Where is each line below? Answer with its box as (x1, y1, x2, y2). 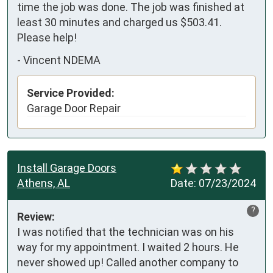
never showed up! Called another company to (17, 255, 238, 269)
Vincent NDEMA (23, 54, 101, 66)
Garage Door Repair (27, 101, 121, 115)
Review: (17, 210, 55, 223)
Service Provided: (27, 86, 115, 99)
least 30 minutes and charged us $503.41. (17, 15, 222, 29)
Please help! (17, 30, 77, 44)
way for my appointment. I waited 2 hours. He (17, 240, 239, 253)
